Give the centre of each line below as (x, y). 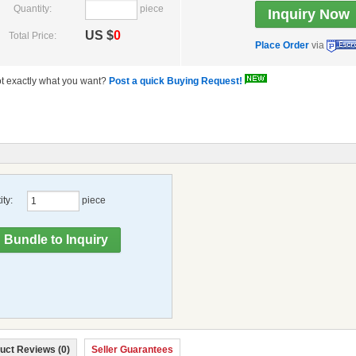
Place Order (282, 46)
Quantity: (33, 9)
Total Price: (33, 36)
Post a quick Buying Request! (176, 81)
